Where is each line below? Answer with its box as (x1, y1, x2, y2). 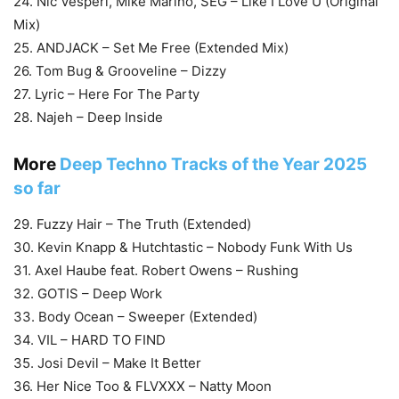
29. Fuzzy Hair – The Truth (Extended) (13, 216, 251, 233)
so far (13, 178, 61, 199)
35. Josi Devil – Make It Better (13, 354, 201, 372)
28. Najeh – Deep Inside (13, 109, 163, 126)
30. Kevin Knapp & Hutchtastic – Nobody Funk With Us (13, 239, 353, 256)
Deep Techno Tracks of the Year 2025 (60, 154, 367, 175)
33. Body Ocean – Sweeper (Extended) (13, 308, 257, 326)
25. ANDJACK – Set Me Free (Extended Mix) (13, 39, 289, 57)
